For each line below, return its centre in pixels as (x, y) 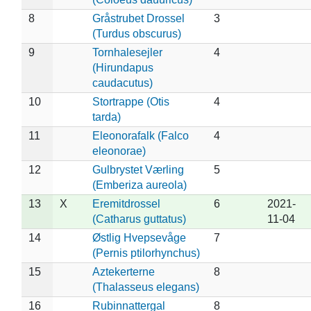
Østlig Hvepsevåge (139, 237)
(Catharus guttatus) (139, 219)
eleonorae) (119, 151)
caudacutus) (122, 83)
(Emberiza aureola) (139, 185)
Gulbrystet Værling (138, 169)
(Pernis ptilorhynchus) (146, 253)
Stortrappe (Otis (131, 101)
